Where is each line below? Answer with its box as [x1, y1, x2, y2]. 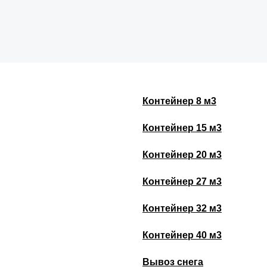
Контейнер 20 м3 [142, 150, 222, 160]
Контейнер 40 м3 [142, 230, 222, 240]
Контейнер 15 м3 [142, 123, 222, 133]
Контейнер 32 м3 [142, 203, 222, 213]
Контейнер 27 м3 [142, 176, 222, 187]
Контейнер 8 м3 [142, 96, 216, 106]
